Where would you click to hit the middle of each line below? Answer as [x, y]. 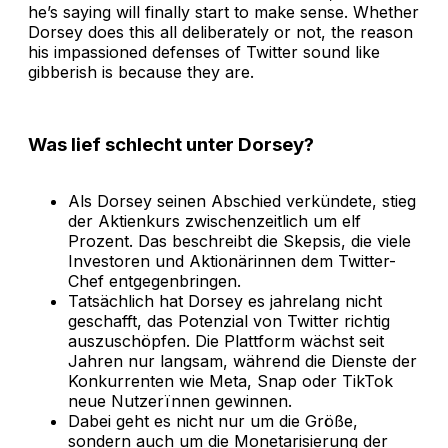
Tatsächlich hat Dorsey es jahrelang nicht [225, 300]
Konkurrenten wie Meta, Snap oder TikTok [230, 380]
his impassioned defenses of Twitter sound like [204, 52]
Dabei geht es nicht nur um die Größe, [213, 420]
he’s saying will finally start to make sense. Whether [223, 12]
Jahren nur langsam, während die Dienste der [242, 360]
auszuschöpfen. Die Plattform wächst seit [226, 340]
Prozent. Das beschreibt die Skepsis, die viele [239, 240]
